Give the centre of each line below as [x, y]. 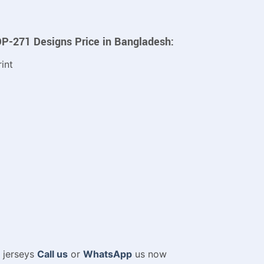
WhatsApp [107, 254]
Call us [52, 254]
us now [149, 254]
